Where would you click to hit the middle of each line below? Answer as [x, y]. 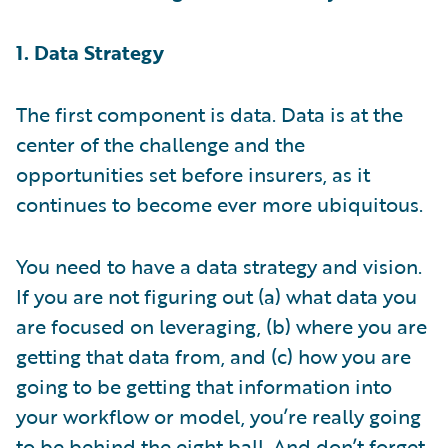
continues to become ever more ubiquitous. [219, 203]
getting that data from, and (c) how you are [213, 355]
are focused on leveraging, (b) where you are [221, 325]
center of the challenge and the [160, 143]
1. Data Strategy [90, 51]
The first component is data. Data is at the [209, 113]
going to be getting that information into [204, 385]
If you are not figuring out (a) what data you [216, 295]
